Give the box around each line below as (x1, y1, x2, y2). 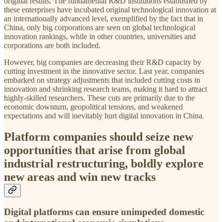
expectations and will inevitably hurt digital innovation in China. (4, 111, 206, 120)
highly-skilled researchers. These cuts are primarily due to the (4, 93, 195, 102)
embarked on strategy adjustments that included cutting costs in (4, 75, 200, 84)
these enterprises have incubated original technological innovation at (4, 5, 216, 14)
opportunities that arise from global (4, 143, 185, 157)
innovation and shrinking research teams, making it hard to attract (4, 84, 207, 93)
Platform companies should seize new (4, 130, 193, 143)
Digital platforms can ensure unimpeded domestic (4, 207, 204, 218)
